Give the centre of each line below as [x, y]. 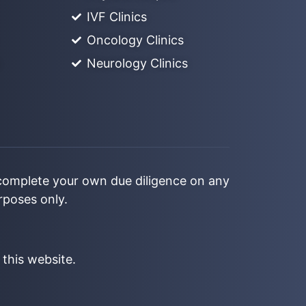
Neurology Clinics [138, 64]
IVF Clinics [117, 17]
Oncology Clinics [136, 40]
